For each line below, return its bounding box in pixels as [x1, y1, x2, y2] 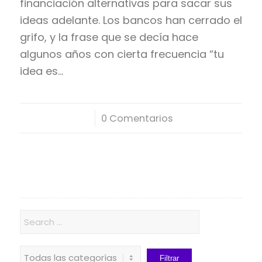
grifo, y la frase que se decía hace [19, 29, 198, 44]
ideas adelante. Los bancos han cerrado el [19, 12, 242, 27]
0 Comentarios [101, 111, 173, 125]
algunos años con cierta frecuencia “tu [19, 46, 224, 61]
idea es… [19, 63, 63, 78]
